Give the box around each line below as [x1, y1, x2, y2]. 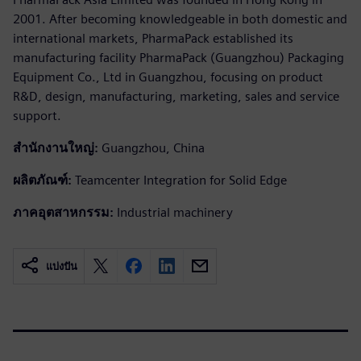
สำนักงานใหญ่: [13, 139, 98, 156]
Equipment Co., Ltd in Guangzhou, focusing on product [13, 68, 323, 85]
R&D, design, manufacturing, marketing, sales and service [13, 88, 339, 104]
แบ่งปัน [46, 259, 77, 272]
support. [13, 107, 61, 123]
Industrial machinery [117, 204, 233, 220]
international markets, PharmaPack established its [13, 30, 293, 46]
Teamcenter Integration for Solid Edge [75, 172, 287, 188]
